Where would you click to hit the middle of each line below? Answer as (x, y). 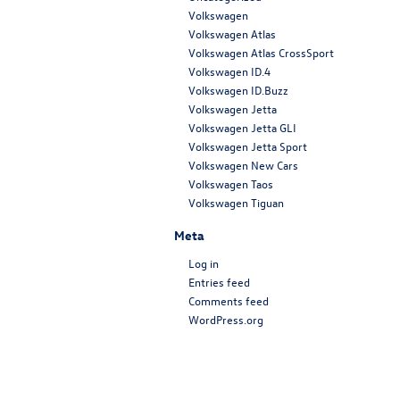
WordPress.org (226, 320)
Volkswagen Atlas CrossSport (261, 53)
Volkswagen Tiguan (236, 203)
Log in (204, 263)
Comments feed (229, 301)
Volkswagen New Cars (243, 165)
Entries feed (219, 282)
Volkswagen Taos (231, 184)
